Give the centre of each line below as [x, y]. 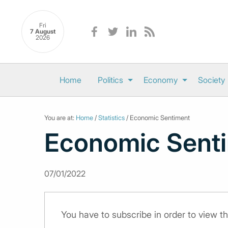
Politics [110, 80]
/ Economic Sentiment [157, 118]
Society [211, 80]
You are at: [60, 118]
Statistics [111, 118]
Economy [160, 80]
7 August [43, 32]
